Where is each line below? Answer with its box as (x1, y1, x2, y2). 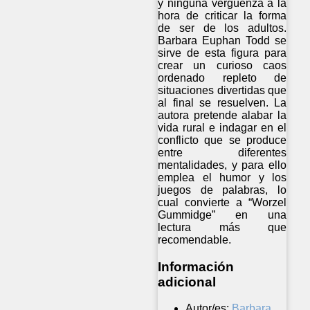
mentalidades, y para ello (158, 158, 287, 171)
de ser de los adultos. (158, 21, 287, 34)
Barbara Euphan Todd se (158, 34, 287, 46)
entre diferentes (158, 146, 287, 158)
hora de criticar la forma (158, 9, 287, 21)
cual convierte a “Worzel (158, 196, 287, 208)
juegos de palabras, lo (158, 183, 287, 196)
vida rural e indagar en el (158, 121, 287, 134)
